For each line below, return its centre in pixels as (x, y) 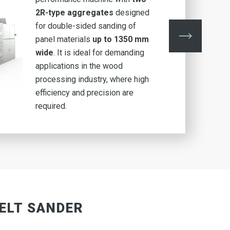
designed (132, 13)
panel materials (64, 39)
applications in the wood (79, 66)
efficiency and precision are (84, 93)
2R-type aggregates (75, 13)
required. (51, 106)
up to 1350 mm (120, 39)
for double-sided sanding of (85, 26)
